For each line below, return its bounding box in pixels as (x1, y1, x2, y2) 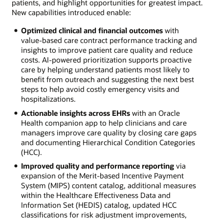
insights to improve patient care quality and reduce (21, 44, 193, 55)
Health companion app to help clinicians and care (21, 117, 187, 128)
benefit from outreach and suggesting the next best (21, 74, 194, 84)
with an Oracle (130, 108, 180, 118)
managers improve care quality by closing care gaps (21, 127, 197, 137)
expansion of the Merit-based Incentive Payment (21, 171, 184, 181)
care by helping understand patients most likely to (21, 64, 190, 74)
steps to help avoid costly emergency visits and (21, 84, 179, 94)
